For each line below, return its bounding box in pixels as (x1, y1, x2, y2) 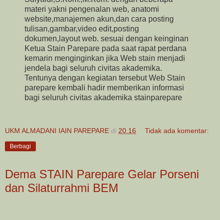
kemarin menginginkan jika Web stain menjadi (25, 54, 185, 63)
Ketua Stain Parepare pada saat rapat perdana (25, 44, 187, 53)
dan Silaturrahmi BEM (5, 181, 118, 195)
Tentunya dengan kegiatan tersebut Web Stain (25, 74, 185, 82)
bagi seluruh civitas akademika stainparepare (25, 93, 182, 102)
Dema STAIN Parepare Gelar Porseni (5, 167, 199, 181)
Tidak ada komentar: (145, 127, 209, 135)
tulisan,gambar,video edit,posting (25, 25, 139, 33)
